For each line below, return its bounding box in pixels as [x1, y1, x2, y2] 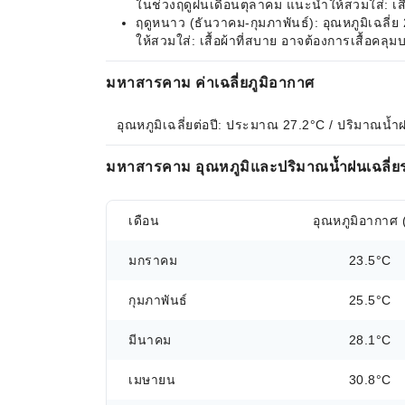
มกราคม [128, 253, 177, 268]
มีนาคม [128, 333, 172, 347]
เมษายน [128, 372, 175, 387]
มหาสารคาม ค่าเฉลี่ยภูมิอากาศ [106, 75, 315, 90]
